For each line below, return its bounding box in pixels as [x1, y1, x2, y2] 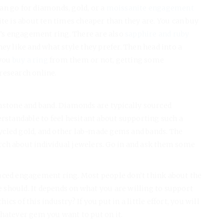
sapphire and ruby [123, 29, 189, 38]
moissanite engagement [104, 3, 194, 12]
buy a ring [10, 55, 48, 64]
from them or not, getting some [47, 55, 164, 64]
